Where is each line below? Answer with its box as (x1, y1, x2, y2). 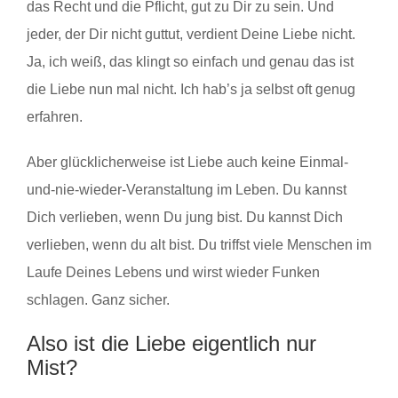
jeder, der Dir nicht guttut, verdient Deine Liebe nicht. (27, 26, 355, 42)
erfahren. (27, 108, 83, 124)
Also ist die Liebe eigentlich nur (27, 330, 316, 355)
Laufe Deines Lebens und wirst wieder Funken (27, 264, 320, 280)
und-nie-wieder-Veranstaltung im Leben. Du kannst (27, 181, 346, 197)
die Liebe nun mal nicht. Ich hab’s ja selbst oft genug (27, 81, 355, 97)
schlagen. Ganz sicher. (27, 291, 170, 307)
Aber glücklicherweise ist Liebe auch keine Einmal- (27, 154, 348, 170)
